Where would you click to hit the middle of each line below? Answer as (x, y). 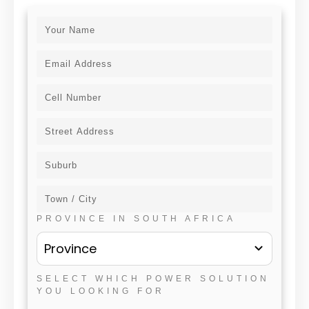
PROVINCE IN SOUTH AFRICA (136, 218)
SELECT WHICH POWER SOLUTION (153, 278)
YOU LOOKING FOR (101, 291)
